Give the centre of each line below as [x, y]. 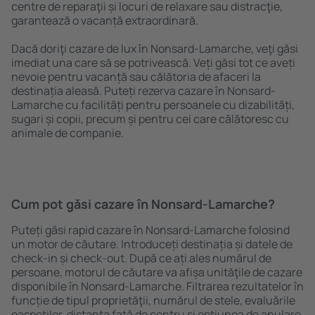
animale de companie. [67, 133]
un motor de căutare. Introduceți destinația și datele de [152, 244]
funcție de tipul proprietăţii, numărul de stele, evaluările [153, 300]
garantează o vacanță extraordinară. [105, 20]
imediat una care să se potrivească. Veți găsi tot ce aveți [153, 63]
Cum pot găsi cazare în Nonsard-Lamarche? [143, 204]
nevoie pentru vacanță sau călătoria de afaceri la [136, 77]
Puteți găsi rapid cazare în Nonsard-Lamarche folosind [150, 230]
